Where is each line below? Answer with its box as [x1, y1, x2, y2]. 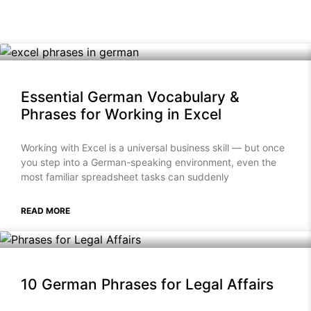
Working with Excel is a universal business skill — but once [21, 142, 285, 154]
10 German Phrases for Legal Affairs [21, 276, 274, 294]
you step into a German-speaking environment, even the [21, 156, 276, 169]
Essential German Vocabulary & [21, 88, 239, 106]
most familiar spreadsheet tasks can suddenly [21, 171, 229, 183]
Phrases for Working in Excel [21, 106, 221, 124]
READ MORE [21, 205, 70, 217]
